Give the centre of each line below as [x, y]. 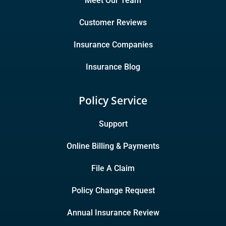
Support [113, 124]
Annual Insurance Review [113, 213]
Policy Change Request [113, 191]
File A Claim [113, 168]
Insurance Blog [113, 67]
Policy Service [113, 101]
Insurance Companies [113, 45]
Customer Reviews [113, 23]
